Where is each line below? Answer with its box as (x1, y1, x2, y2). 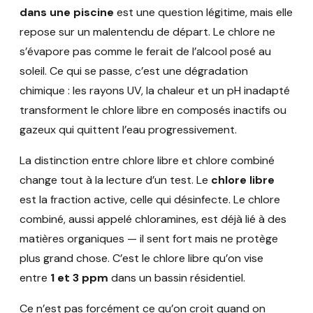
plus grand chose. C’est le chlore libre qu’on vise (20, 251, 263, 266)
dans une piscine (20, 5, 114, 20)
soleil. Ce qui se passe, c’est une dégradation (20, 64, 248, 79)
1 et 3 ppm (50, 270, 108, 286)
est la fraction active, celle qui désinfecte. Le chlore (20, 192, 280, 208)
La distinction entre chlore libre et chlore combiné (20, 153, 275, 168)
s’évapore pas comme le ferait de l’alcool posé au (20, 44, 271, 59)
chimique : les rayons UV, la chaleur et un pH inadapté (20, 83, 290, 99)
